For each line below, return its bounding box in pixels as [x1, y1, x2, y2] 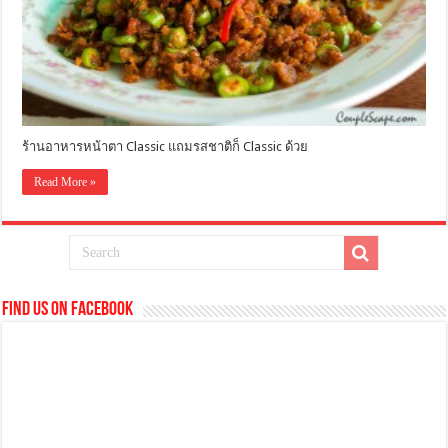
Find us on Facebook [2, 300, 134, 320]
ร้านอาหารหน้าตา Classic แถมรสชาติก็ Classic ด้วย [22, 139, 309, 154]
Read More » [34, 175, 97, 189]
